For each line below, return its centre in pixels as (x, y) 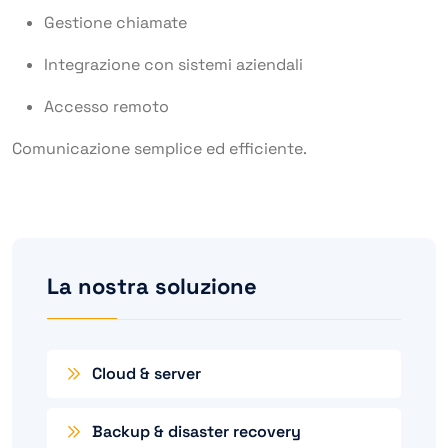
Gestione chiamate (115, 22)
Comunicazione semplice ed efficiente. (159, 148)
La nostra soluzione (152, 286)
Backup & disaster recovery (196, 431)
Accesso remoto (106, 106)
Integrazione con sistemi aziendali (173, 64)
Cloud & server (146, 373)
